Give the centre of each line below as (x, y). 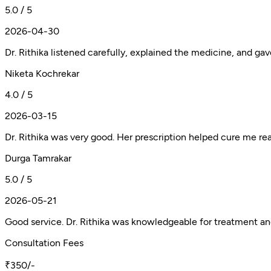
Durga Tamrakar (38, 158)
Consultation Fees (44, 243)
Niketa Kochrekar (42, 73)
